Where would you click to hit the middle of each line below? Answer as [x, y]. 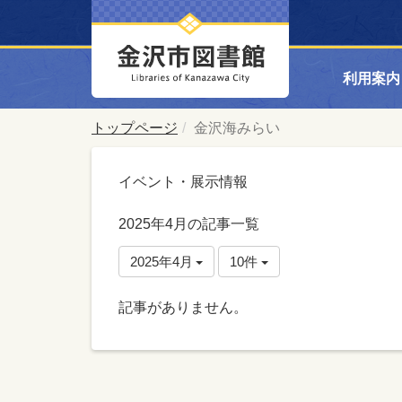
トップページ [135, 128]
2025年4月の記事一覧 [189, 224]
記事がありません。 [183, 307]
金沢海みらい [237, 128]
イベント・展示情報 [183, 182]
